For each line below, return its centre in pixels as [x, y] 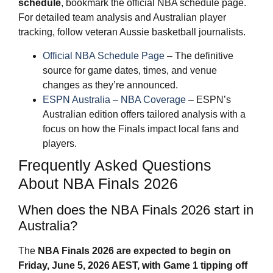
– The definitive [199, 55]
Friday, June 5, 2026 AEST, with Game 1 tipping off [133, 265]
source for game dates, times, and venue [130, 70]
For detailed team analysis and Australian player [122, 18]
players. [60, 143]
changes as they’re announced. [110, 85]
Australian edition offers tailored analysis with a [144, 114]
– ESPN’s [208, 99]
